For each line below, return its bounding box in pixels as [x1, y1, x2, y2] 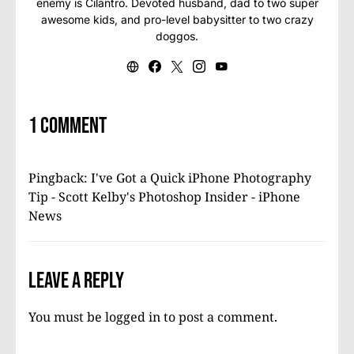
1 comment [28, 113, 107, 139]
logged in [105, 308, 160, 326]
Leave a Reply [28, 268, 124, 294]
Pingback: [28, 169, 91, 186]
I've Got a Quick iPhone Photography [91, 169, 311, 186]
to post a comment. [160, 308, 277, 326]
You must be [28, 308, 105, 326]
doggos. [156, 29, 198, 43]
